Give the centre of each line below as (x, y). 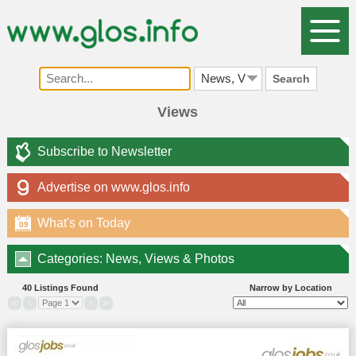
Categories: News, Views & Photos (135, 258)
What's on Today (83, 222)
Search (291, 78)
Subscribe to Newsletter (104, 151)
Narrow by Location (290, 287)
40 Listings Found (60, 287)
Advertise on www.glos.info (113, 187)
